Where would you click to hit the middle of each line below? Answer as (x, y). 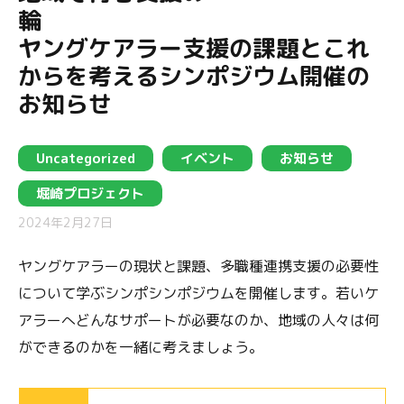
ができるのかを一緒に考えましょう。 (141, 347)
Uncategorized (86, 158)
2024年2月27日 (65, 222)
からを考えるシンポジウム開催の (194, 76)
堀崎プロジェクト (90, 193)
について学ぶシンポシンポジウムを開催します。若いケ (198, 293)
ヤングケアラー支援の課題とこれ (194, 48)
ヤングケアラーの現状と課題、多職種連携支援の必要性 (198, 266)
